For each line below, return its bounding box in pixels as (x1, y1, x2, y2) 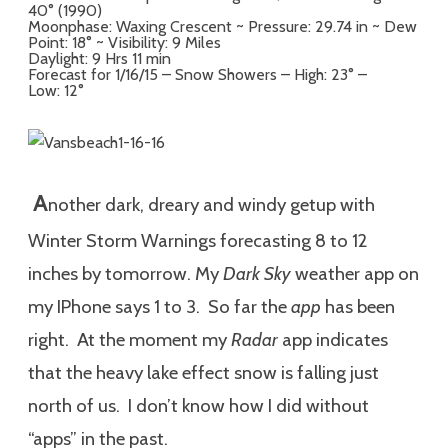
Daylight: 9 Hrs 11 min (28, 49, 171, 68)
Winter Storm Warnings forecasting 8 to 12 (28, 229, 368, 252)
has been (321, 295, 395, 318)
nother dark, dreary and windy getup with (48, 193, 375, 216)
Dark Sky (223, 262, 291, 285)
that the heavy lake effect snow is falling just (28, 361, 379, 384)
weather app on (291, 262, 419, 285)
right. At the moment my (28, 328, 231, 351)
